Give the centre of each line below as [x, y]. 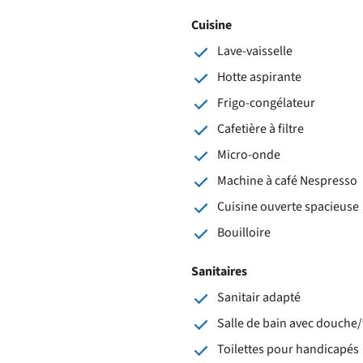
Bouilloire [244, 232]
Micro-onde [249, 154]
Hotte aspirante [259, 77]
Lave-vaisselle [255, 51]
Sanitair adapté [259, 297]
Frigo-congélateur [266, 102]
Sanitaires [219, 271]
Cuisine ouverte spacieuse [288, 206]
